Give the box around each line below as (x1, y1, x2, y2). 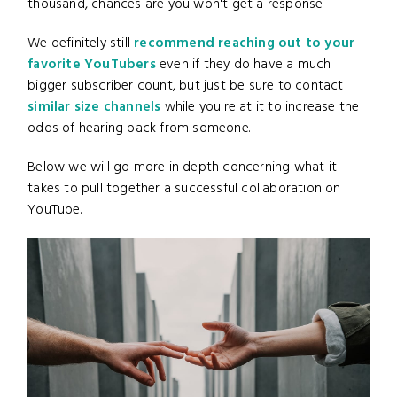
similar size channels (27, 96, 161, 118)
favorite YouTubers (27, 53, 156, 75)
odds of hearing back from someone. (27, 117, 252, 139)
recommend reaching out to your (134, 32, 355, 54)
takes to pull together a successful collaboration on (27, 177, 341, 199)
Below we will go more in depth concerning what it (27, 156, 338, 178)
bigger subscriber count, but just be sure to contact (27, 74, 344, 97)
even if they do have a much (155, 53, 331, 75)
